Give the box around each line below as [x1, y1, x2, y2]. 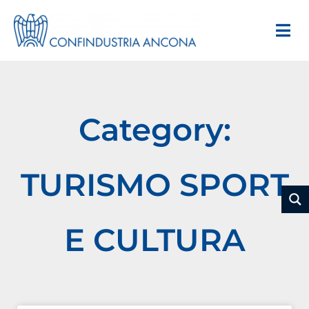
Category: [78, 110, 231, 148]
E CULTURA [63, 220, 246, 259]
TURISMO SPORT [20, 165, 289, 203]
